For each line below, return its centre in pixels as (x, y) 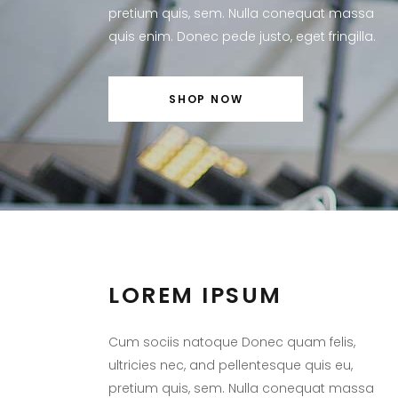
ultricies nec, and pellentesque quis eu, (231, 365)
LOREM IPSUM (195, 295)
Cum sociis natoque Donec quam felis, (232, 342)
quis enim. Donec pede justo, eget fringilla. (242, 36)
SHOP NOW (206, 99)
